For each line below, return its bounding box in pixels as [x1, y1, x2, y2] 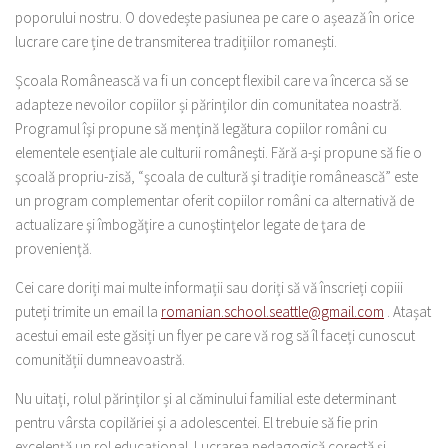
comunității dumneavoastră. [15, 350, 185, 369]
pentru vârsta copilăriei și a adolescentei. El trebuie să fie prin [15, 413, 378, 432]
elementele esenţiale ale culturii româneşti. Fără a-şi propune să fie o [15, 143, 422, 162]
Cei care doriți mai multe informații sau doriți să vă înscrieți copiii [15, 278, 403, 297]
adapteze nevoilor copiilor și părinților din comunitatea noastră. [15, 95, 402, 114]
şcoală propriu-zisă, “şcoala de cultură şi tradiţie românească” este [15, 167, 418, 186]
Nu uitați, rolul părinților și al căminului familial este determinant [15, 389, 396, 408]
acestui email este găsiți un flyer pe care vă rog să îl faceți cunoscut [15, 326, 415, 345]
